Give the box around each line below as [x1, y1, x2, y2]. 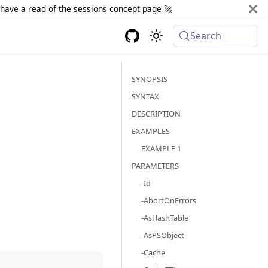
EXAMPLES [132, 126, 170, 136]
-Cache [141, 247, 165, 258]
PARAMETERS [132, 160, 179, 171]
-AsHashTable [141, 212, 188, 223]
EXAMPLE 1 [141, 143, 181, 154]
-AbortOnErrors [141, 195, 196, 206]
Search [190, 29, 222, 42]
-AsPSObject [141, 230, 184, 240]
